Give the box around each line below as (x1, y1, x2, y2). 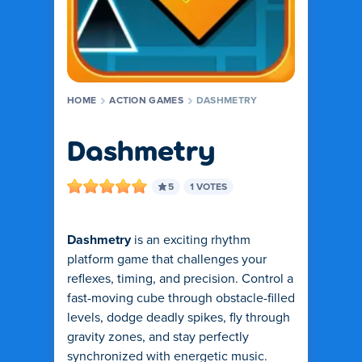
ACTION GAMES (109, 96, 183, 106)
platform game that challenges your (67, 253, 267, 266)
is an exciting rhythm (131, 234, 250, 246)
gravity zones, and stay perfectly (67, 330, 249, 343)
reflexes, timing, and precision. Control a (67, 272, 293, 285)
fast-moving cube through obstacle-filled (67, 292, 295, 305)
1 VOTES (190, 183, 227, 192)
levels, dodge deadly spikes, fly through (67, 311, 290, 324)
